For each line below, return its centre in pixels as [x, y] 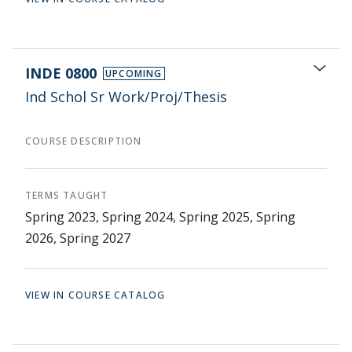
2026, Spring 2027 [78, 238]
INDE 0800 [61, 73]
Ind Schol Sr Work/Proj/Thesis [126, 97]
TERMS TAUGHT [67, 195]
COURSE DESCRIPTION [84, 141]
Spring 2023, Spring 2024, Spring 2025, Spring [160, 217]
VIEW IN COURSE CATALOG [95, 295]
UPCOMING [134, 73]
